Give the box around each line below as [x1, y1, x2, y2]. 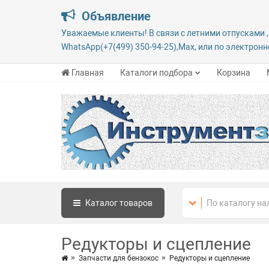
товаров [119, 198, 153, 208]
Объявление [79, 10, 151, 23]
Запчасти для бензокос [79, 254, 159, 262]
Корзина [217, 68, 250, 77]
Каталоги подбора [120, 68, 193, 77]
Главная [71, 68, 104, 77]
